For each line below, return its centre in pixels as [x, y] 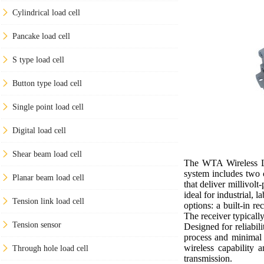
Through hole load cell [50, 248]
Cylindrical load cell [46, 12]
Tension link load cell [48, 201]
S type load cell [38, 60]
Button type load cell [47, 83]
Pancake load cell [41, 36]
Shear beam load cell [47, 154]
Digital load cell [39, 130]
